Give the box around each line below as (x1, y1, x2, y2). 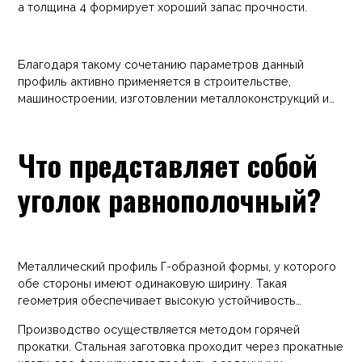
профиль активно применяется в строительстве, (18, 74, 292, 89)
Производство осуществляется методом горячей (18, 322, 301, 336)
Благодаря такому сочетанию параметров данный (18, 57, 305, 72)
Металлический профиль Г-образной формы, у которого (18, 259, 337, 274)
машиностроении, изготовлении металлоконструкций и (18, 91, 330, 106)
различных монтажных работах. (18, 108, 196, 123)
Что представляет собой (18, 142, 318, 186)
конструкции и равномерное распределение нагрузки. (18, 310, 329, 325)
